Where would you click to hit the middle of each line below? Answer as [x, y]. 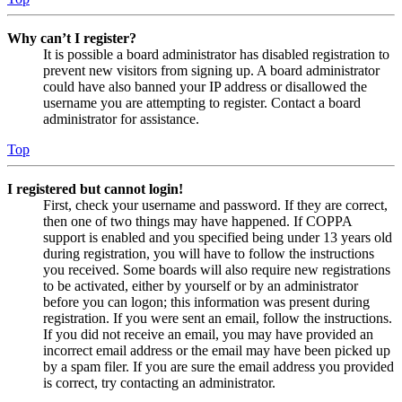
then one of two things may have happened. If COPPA [197, 222]
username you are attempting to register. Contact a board [202, 103]
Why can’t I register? [72, 39]
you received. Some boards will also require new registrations [217, 270]
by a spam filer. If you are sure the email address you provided [218, 367]
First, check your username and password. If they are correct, [215, 205]
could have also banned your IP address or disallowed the [205, 87]
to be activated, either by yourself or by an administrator [201, 286]
